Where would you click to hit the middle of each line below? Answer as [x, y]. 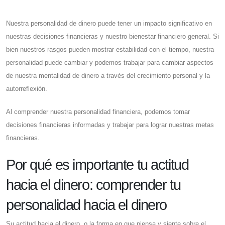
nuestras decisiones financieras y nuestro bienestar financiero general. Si [113, 37]
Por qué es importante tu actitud [97, 165]
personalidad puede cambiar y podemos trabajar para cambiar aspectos [110, 63]
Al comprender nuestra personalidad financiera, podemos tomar [98, 112]
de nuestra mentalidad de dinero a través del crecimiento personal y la [108, 76]
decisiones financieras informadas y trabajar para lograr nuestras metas [110, 125]
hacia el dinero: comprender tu [93, 185]
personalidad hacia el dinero [86, 205]
